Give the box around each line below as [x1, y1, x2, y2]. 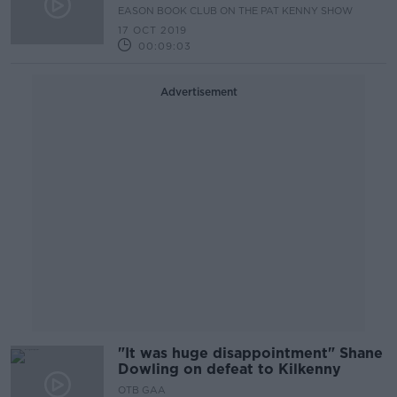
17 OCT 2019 [118, 24, 187, 36]
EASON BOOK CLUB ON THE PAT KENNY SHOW [118, 4, 353, 17]
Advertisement [160, 85, 237, 98]
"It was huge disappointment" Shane [118, 345, 383, 362]
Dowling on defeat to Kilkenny [118, 361, 341, 378]
